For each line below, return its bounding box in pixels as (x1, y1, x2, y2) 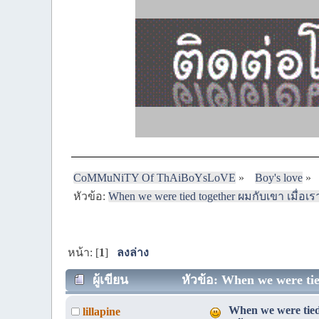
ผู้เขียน (92, 272, 128, 287)
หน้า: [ (68, 246, 100, 259)
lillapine (83, 305, 120, 318)
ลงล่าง (117, 246, 150, 259)
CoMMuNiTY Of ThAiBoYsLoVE (73, 171, 236, 184)
